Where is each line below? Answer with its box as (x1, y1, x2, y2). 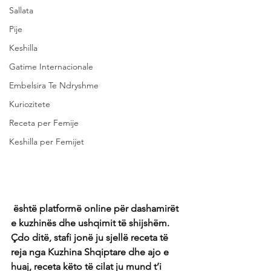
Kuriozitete (9, 99, 50, 109)
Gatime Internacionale (9, 61, 93, 72)
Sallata (9, 5, 33, 16)
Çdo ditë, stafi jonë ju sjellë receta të (11, 231, 171, 243)
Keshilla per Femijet (9, 136, 84, 147)
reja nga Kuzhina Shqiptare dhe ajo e (11, 246, 171, 258)
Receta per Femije (9, 117, 79, 128)
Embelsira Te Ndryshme (9, 80, 99, 91)
